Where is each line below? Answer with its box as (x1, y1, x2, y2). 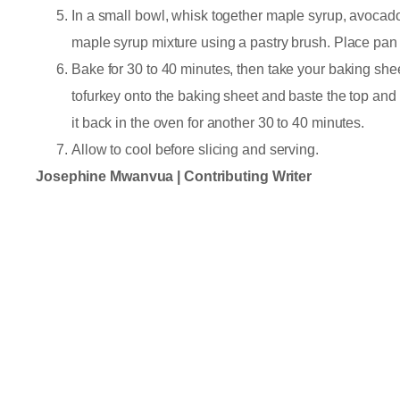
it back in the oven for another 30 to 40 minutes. (71, 115, 365, 131)
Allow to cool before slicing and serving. (71, 142, 322, 158)
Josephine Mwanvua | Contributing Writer (36, 169, 312, 185)
